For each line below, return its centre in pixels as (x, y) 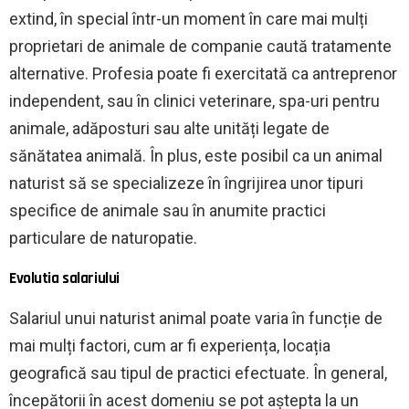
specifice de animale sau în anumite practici (168, 211)
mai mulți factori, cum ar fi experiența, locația (170, 346)
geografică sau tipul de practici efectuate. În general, (198, 373)
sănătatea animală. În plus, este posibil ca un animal (196, 156)
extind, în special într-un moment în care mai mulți (189, 19)
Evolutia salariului (64, 279)
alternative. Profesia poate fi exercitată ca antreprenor (203, 74)
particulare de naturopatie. (103, 238)
